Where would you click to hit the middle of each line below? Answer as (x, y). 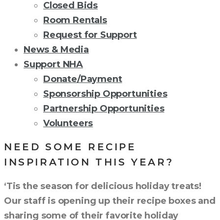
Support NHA (54, 64)
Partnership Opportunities (104, 109)
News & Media (56, 50)
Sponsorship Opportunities (105, 94)
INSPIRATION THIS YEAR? (89, 162)
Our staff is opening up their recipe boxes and (110, 201)
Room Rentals (75, 20)
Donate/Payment (83, 79)
